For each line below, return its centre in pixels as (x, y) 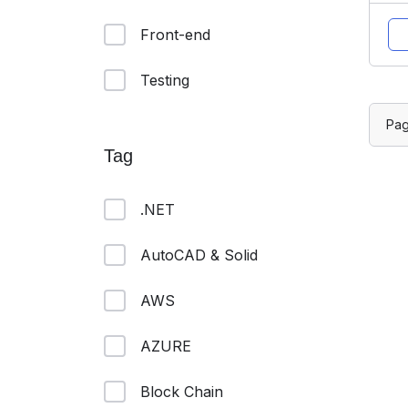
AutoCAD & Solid (199, 255)
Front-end (175, 35)
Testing (165, 80)
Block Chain (182, 392)
